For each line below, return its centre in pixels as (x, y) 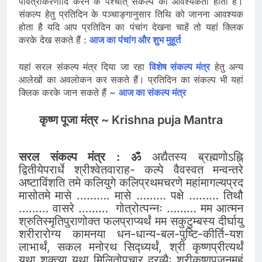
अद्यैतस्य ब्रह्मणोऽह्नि (192, 156)
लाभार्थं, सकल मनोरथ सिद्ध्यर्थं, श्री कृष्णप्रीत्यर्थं (131, 247)
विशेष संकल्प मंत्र (180, 66)
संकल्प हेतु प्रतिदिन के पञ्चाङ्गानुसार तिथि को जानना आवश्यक (131, 14)
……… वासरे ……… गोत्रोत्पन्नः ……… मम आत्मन (131, 208)
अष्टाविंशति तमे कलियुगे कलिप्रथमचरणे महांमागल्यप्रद (131, 182)
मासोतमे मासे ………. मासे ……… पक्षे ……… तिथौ (131, 195)
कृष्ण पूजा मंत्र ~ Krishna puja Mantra (131, 120)
